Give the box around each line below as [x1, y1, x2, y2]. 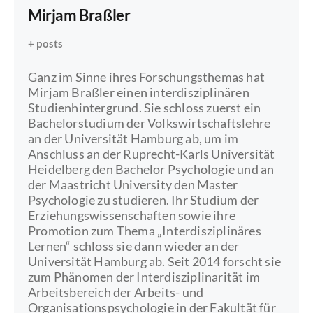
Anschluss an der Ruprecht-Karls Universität [28, 146, 275, 162]
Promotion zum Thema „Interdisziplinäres [28, 223, 261, 239]
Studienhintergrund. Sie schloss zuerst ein [28, 100, 261, 116]
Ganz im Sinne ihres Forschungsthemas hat [28, 69, 265, 85]
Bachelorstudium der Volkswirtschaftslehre [28, 115, 271, 131]
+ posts [28, 37, 64, 50]
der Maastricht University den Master [28, 177, 238, 193]
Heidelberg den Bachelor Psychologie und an [28, 161, 275, 177]
